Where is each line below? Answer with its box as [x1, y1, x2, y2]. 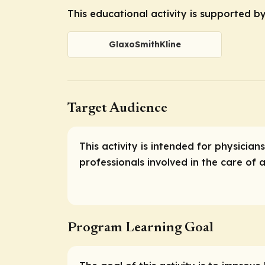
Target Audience [67, 102, 167, 116]
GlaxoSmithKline [108, 38, 181, 50]
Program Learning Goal [67, 221, 214, 235]
